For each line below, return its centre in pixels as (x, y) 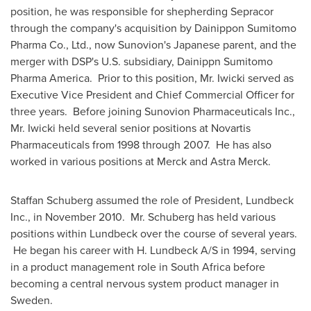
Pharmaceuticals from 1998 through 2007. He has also (141, 144)
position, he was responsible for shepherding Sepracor (142, 11)
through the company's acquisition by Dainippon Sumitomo (153, 28)
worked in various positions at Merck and (110, 161)
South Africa (201, 267)
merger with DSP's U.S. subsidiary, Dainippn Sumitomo (142, 61)
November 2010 (84, 217)
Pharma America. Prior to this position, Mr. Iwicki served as (152, 78)
